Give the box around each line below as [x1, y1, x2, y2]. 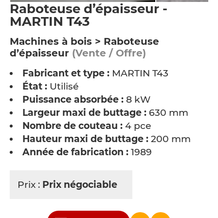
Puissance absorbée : [22, 94, 124, 105]
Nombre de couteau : [22, 120, 123, 131]
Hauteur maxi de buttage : [22, 133, 148, 145]
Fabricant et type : [22, 68, 109, 79]
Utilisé [47, 81, 79, 92]
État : [22, 81, 47, 92]
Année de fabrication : [22, 146, 128, 158]
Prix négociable [42, 179, 120, 190]
